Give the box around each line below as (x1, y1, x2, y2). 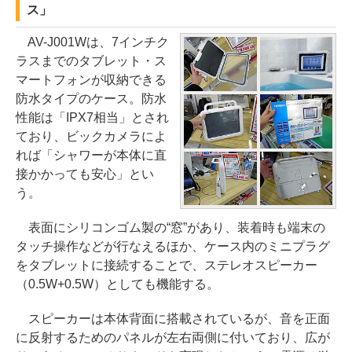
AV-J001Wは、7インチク (16, 35, 169, 49)
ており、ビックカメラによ (16, 130, 167, 143)
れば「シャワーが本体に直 (16, 148, 167, 162)
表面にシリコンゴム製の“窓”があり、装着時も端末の (16, 221, 325, 234)
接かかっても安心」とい (16, 167, 154, 181)
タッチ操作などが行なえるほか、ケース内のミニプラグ (16, 240, 330, 253)
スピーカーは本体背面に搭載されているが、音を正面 (16, 312, 330, 325)
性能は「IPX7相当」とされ (16, 111, 169, 124)
